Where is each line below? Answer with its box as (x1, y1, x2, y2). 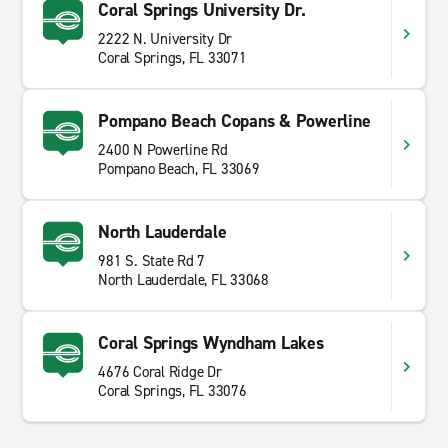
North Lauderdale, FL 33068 (98, 270, 269, 290)
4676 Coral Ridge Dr (98, 362, 222, 382)
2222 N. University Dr (98, 29, 233, 49)
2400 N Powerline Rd (98, 140, 228, 160)
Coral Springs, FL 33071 (98, 48, 247, 68)
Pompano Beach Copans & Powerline (98, 109, 371, 133)
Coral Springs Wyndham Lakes (98, 331, 324, 355)
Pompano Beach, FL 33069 (98, 159, 260, 179)
